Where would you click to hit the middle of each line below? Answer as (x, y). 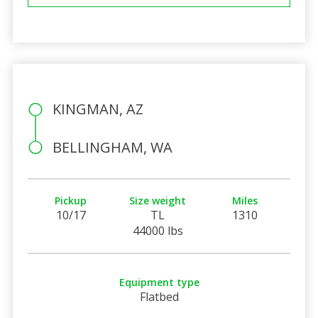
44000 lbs (158, 230)
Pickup (71, 200)
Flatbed (159, 296)
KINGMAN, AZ (98, 109)
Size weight (158, 200)
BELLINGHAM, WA (112, 147)
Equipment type (159, 282)
